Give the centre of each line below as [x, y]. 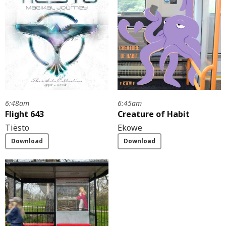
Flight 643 [24, 114]
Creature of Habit [153, 114]
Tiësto [17, 127]
